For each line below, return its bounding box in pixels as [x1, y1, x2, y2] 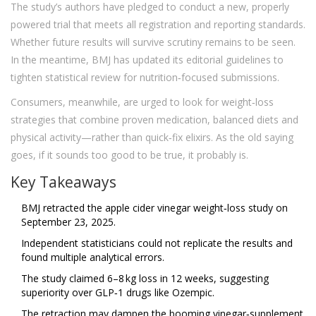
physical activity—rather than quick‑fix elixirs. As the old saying [11, 130, 293, 145]
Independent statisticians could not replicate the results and [21, 236, 293, 250]
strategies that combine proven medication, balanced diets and [11, 113, 298, 127]
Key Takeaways [11, 172, 116, 193]
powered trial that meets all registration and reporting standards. [11, 18, 305, 32]
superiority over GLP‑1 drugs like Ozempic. [21, 286, 214, 300]
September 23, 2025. [21, 215, 116, 229]
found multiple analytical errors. [21, 250, 164, 265]
